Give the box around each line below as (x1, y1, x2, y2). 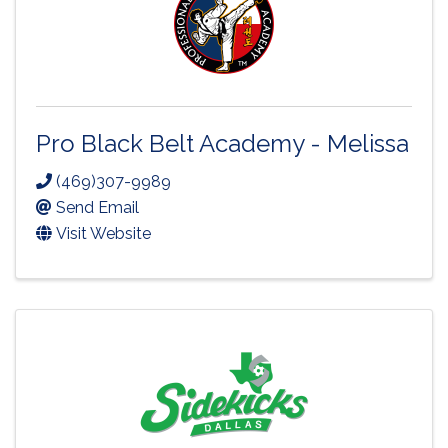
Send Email (56, 198, 139, 218)
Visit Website (56, 224, 151, 244)
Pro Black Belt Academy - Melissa (36, 128, 409, 158)
